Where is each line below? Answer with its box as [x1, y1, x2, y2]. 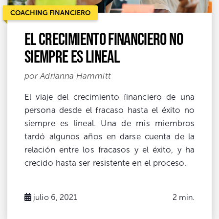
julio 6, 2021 [33, 193, 77, 201]
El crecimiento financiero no [24, 28, 183, 48]
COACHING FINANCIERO [10, 8, 90, 17]
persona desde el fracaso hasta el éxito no [24, 105, 195, 115]
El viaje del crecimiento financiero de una [24, 92, 195, 102]
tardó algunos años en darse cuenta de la [24, 131, 195, 141]
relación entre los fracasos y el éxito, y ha [24, 145, 195, 154]
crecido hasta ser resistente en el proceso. [24, 158, 187, 168]
